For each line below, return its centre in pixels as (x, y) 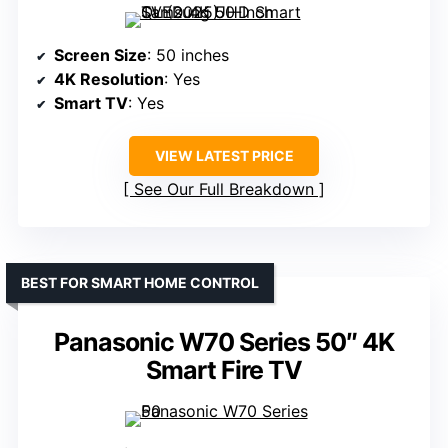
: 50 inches (188, 55)
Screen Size (100, 55)
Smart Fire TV (224, 370)
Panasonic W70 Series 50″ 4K (224, 342)
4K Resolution (109, 79)
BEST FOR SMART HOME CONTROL (140, 283)
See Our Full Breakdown (224, 189)
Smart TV (91, 103)
